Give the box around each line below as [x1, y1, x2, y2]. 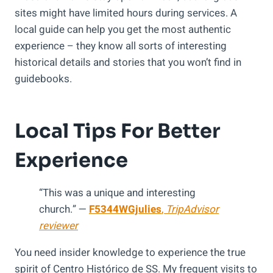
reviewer [39, 218, 78, 234]
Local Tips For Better [15, 119, 220, 144]
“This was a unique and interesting [39, 185, 196, 201]
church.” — [39, 202, 89, 218]
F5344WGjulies [89, 202, 161, 218]
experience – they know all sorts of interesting [15, 38, 227, 54]
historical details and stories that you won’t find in [15, 55, 241, 71]
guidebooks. [15, 71, 72, 87]
